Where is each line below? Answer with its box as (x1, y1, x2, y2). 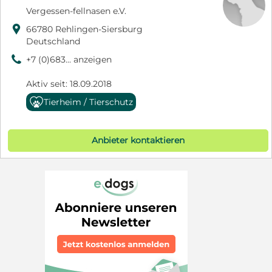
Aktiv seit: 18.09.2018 (26, 78, 112, 89)
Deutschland (26, 35, 80, 47)
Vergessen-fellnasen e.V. (26, 5, 126, 16)
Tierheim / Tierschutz (44, 96, 133, 107)
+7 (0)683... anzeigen (26, 53, 112, 65)
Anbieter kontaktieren (92, 134, 185, 146)
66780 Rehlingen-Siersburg (26, 23, 143, 35)
